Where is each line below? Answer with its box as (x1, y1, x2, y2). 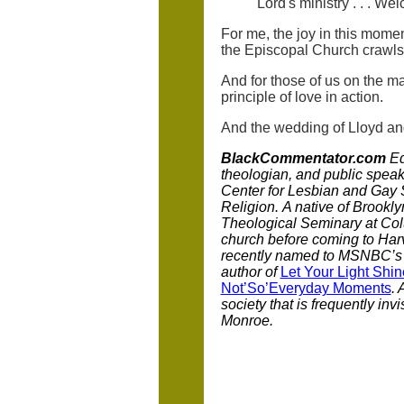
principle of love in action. (220, 89, 383, 105)
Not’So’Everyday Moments (220, 280, 391, 296)
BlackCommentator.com (220, 151, 386, 166)
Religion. (220, 199, 279, 215)
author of (220, 264, 280, 280)
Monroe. (220, 313, 273, 328)
